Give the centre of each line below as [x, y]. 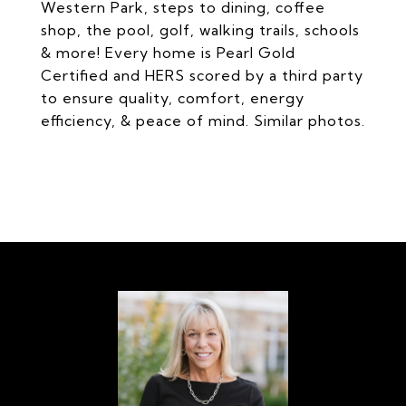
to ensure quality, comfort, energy [173, 98]
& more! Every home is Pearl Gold [168, 53]
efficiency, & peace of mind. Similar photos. [203, 121]
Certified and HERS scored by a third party [202, 75]
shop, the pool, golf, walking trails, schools [200, 30]
